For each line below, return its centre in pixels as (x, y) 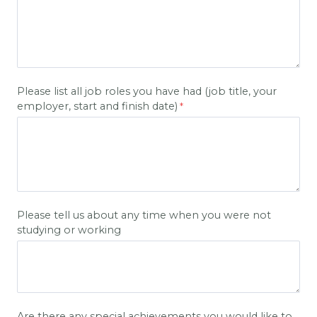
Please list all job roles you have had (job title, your (147, 91)
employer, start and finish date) (97, 106)
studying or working (69, 230)
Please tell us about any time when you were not (144, 215)
